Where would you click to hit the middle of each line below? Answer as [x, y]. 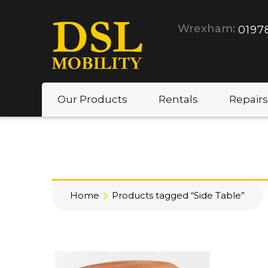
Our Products [92, 99]
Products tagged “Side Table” [178, 195]
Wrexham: [206, 29]
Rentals [178, 99]
